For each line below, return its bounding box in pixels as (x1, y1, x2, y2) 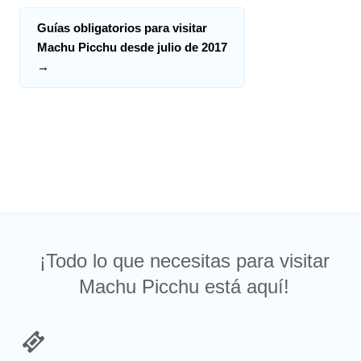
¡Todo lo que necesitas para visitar (39, 250, 330, 272)
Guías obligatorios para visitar (37, 20, 208, 35)
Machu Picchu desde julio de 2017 (37, 39, 228, 54)
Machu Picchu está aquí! (79, 276, 290, 298)
